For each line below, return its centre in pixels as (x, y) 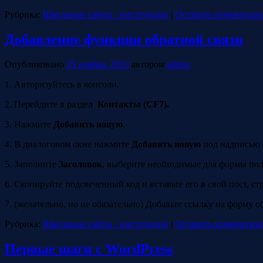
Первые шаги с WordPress (89, 249)
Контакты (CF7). (132, 104)
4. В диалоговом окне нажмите (68, 144)
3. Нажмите (29, 124)
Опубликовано (34, 64)
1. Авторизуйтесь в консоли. (62, 84)
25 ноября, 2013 (98, 64)
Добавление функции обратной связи (124, 40)
